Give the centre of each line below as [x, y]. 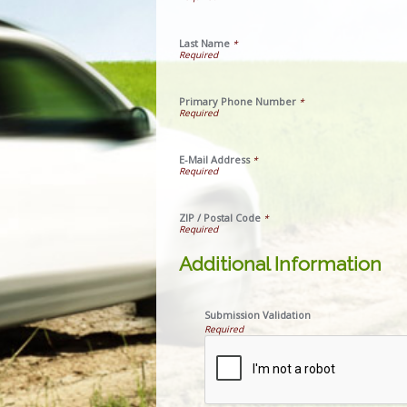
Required [224, 329]
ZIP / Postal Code [220, 218]
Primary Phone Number [238, 101]
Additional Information [280, 264]
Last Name [204, 43]
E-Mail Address [214, 159]
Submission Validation [258, 315]
